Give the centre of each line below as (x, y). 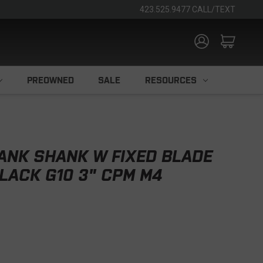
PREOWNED (50, 80)
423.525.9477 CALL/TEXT (188, 9)
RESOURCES (171, 80)
